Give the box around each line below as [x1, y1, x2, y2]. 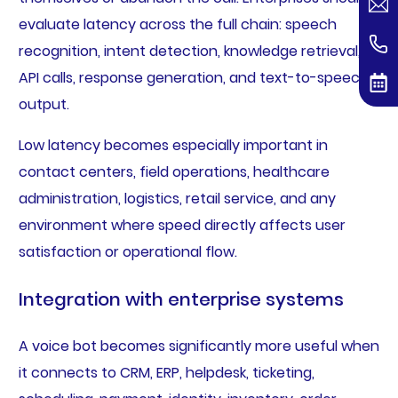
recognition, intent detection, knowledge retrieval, [18, 41, 361, 62]
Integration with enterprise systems [18, 287, 344, 313]
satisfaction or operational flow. [18, 242, 237, 263]
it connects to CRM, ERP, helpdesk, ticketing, [18, 362, 314, 384]
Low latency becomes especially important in [18, 135, 328, 156]
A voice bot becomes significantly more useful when [18, 336, 379, 357]
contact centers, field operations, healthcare [18, 162, 330, 183]
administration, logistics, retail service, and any [18, 188, 336, 210]
